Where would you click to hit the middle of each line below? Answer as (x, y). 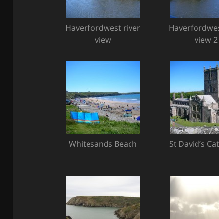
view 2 (206, 40)
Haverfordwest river (103, 28)
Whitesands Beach (103, 143)
